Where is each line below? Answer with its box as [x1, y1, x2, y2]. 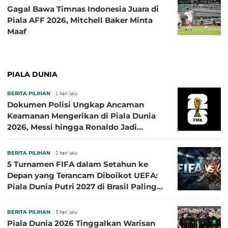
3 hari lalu [55, 208, 77, 215]
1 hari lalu [55, 90, 77, 97]
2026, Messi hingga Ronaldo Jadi [7, 122, 137, 132]
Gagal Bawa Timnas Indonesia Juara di [7, 4, 159, 14]
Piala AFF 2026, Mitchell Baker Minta [7, 15, 153, 25]
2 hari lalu [55, 149, 77, 156]
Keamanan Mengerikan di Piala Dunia [7, 110, 156, 121]
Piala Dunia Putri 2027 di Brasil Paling [7, 181, 157, 191]
